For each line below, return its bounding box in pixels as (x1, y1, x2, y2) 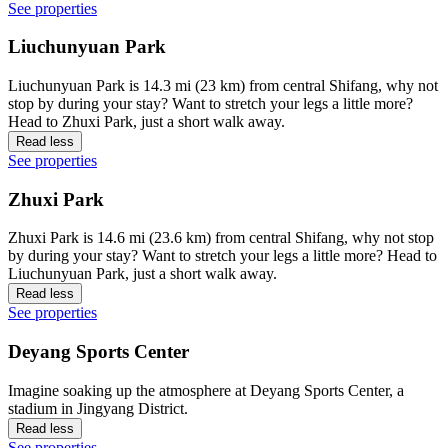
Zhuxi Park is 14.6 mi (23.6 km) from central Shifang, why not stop (8, 229, 434, 247)
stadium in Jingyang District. (8, 399, 188, 417)
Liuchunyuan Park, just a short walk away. (8, 265, 277, 283)
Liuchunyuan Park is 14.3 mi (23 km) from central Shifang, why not (8, 77, 438, 95)
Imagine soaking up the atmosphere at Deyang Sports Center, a (8, 381, 404, 399)
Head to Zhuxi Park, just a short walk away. (8, 113, 285, 131)
